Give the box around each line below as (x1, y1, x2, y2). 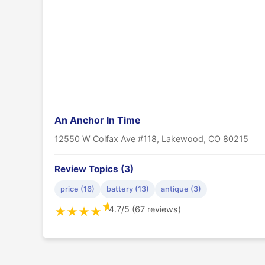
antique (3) (161, 184, 201, 193)
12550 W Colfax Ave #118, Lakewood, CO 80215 (54, 133, 248, 144)
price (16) (60, 184, 95, 193)
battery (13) (106, 184, 149, 193)
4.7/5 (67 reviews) (108, 204, 181, 215)
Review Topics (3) (54, 163, 134, 174)
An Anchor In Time (54, 114, 141, 126)
